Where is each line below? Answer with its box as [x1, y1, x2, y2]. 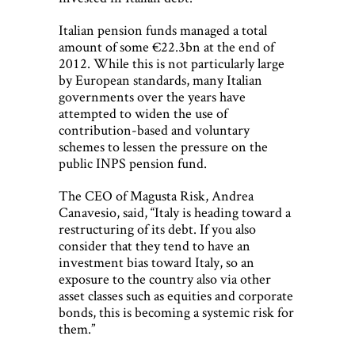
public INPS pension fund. [59, 154, 207, 173]
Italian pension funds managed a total [59, 21, 267, 40]
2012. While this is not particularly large [59, 54, 284, 73]
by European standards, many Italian [59, 71, 262, 90]
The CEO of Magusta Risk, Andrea [59, 186, 254, 205]
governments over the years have [59, 87, 246, 106]
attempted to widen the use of [59, 104, 227, 123]
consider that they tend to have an [59, 236, 250, 255]
